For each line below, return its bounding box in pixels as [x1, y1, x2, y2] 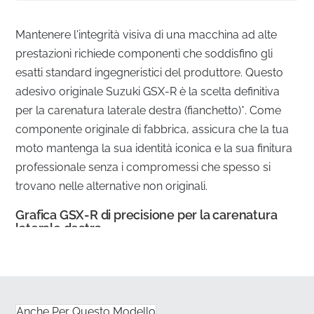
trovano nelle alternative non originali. [15, 179, 208, 193]
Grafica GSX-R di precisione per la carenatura [15, 207, 278, 222]
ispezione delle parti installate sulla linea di [17, 293, 234, 307]
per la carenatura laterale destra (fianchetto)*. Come [15, 103, 282, 117]
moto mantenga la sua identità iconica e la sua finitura [15, 141, 293, 155]
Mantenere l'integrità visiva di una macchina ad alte [15, 27, 278, 41]
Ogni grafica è [183, 258, 258, 272]
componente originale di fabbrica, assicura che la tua [15, 122, 289, 136]
